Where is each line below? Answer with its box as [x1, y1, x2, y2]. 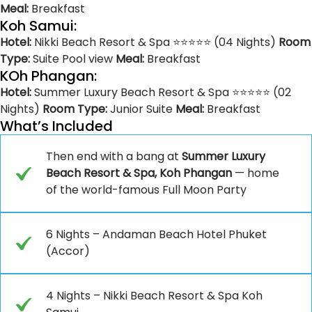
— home [232, 164, 279, 181]
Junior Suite [107, 100, 175, 117]
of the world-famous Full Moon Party [46, 181, 247, 198]
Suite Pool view [30, 50, 116, 67]
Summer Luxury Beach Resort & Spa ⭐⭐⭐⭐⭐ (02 [31, 84, 291, 100]
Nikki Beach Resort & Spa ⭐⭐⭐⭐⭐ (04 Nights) [31, 33, 279, 50]
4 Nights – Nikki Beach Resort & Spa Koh [46, 287, 263, 304]
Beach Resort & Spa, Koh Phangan [46, 164, 232, 181]
